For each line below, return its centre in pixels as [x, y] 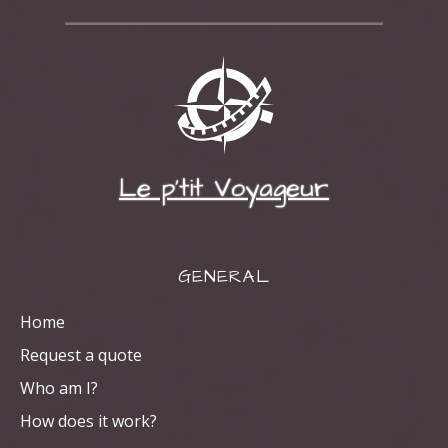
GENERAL [224, 276]
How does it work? [88, 420]
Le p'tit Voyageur [224, 188]
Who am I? [59, 387]
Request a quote [81, 354]
